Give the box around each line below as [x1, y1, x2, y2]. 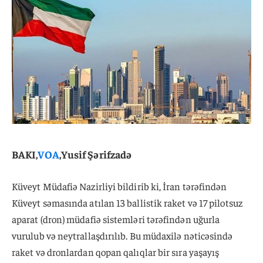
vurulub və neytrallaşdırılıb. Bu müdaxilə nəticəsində [12, 229, 233, 242]
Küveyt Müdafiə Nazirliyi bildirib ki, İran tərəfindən [12, 180, 227, 193]
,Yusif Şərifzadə [59, 147, 132, 161]
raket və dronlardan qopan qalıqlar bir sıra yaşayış [12, 245, 220, 259]
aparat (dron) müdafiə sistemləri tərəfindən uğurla [12, 213, 220, 226]
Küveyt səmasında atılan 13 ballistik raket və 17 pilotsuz [12, 196, 242, 210]
